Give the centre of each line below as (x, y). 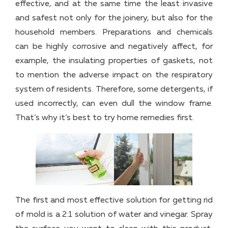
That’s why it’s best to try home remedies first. (105, 118)
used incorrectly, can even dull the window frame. (114, 104)
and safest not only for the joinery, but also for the (114, 18)
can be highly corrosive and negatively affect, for (114, 47)
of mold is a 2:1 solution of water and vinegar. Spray (114, 215)
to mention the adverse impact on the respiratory (114, 75)
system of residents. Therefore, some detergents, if (114, 89)
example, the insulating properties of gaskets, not (114, 61)
